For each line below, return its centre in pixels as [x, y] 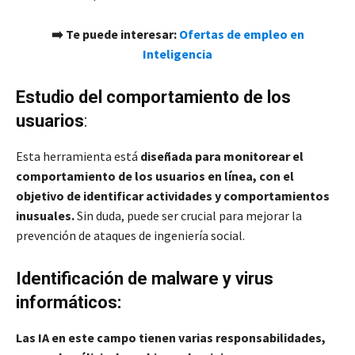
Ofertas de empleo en [241, 34]
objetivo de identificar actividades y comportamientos [173, 196]
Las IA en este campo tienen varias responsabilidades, [171, 338]
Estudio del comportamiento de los [153, 97]
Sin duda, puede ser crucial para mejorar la [188, 216]
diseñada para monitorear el [222, 157]
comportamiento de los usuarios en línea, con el [155, 176]
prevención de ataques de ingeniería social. [130, 236]
